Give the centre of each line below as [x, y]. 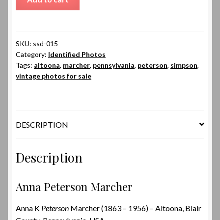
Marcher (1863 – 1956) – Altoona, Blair [135, 208]
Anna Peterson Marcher [74, 187]
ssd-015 [45, 43]
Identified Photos [77, 54]
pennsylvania [114, 65]
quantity [29, 31]
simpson [184, 65]
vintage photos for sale [54, 76]
